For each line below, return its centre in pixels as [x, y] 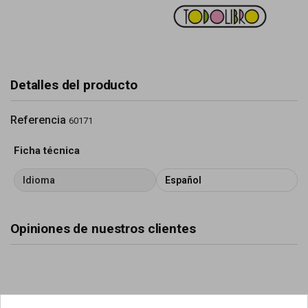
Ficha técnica [47, 151]
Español [183, 180]
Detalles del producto [74, 85]
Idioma [39, 180]
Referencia [38, 120]
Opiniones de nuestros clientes [103, 229]
